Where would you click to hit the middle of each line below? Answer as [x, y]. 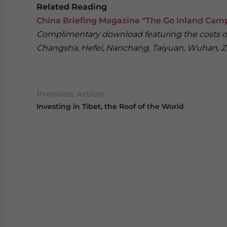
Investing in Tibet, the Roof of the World [110, 106]
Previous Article [70, 94]
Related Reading [72, 7]
